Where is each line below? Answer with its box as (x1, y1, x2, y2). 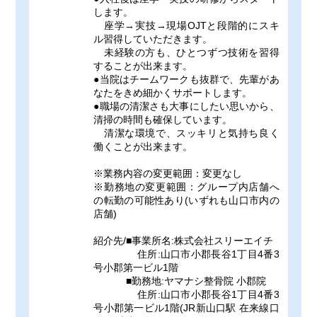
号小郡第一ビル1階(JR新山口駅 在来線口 (93, 302, 279, 313)
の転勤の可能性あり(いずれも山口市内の (93, 195, 279, 206)
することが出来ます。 (93, 60, 193, 71)
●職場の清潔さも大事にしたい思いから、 (93, 100, 279, 112)
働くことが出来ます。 (93, 141, 193, 152)
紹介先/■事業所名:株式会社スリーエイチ (93, 235, 274, 246)
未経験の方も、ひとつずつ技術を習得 (93, 47, 279, 58)
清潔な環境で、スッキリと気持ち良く (93, 127, 279, 139)
